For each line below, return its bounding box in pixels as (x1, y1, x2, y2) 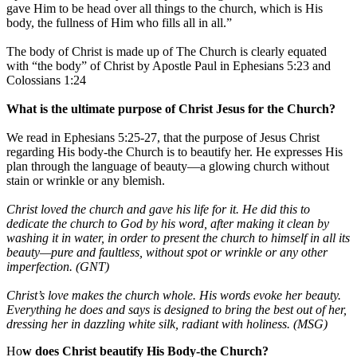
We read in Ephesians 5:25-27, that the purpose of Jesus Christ (6, 131, 320, 145)
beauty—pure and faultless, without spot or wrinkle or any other (6, 245, 328, 260)
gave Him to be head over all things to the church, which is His (6, 2, 323, 16)
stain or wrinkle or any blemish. (6, 174, 165, 188)
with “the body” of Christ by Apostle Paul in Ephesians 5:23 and (6, 59, 331, 73)
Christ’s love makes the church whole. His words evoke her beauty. (6, 288, 341, 303)
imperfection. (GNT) (6, 260, 109, 274)
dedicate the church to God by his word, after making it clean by (6, 217, 329, 231)
